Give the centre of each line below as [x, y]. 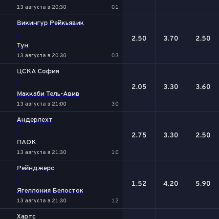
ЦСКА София [38, 72]
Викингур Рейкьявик [50, 23]
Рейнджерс [35, 168]
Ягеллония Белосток [50, 191]
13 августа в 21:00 [42, 104]
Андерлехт [35, 120]
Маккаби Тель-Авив [48, 94]
